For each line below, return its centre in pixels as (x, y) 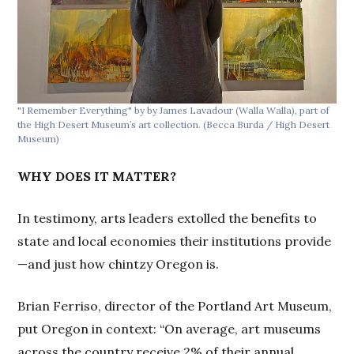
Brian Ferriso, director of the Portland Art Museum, (175, 306)
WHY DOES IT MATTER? (97, 177)
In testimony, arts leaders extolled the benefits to (168, 218)
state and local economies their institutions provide (175, 241)
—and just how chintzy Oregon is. (119, 264)
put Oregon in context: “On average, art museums (169, 329)
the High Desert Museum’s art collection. (111, 125)
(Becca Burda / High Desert (267, 125)
